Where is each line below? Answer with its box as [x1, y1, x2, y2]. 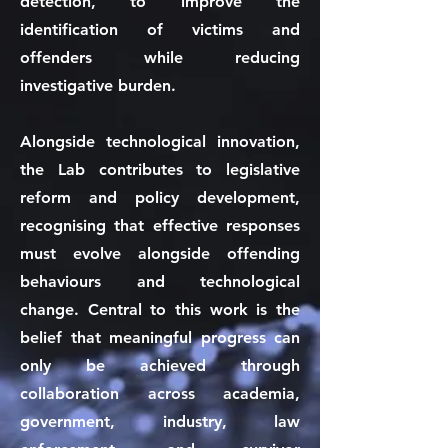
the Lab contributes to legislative [20, 160, 300, 179]
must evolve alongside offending [20, 244, 300, 263]
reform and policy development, [20, 188, 300, 207]
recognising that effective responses [20, 216, 300, 235]
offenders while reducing [20, 48, 300, 67]
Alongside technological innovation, [20, 132, 300, 151]
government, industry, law [20, 412, 300, 431]
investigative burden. [20, 76, 176, 95]
